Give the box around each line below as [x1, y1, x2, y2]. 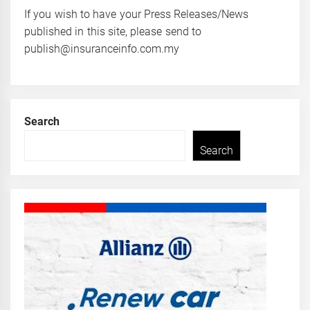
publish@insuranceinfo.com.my [24, 42, 179, 55]
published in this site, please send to [24, 24, 201, 38]
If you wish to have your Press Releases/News [24, 7, 249, 21]
